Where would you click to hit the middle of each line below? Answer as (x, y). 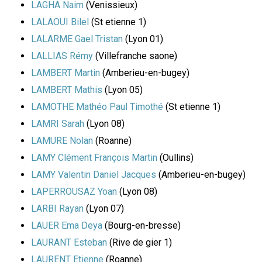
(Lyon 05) (123, 90)
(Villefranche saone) (135, 56)
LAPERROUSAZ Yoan (74, 192)
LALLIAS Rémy (62, 56)
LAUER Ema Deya (67, 226)
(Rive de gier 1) (139, 243)
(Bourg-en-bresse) (142, 226)
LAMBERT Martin (65, 73)
